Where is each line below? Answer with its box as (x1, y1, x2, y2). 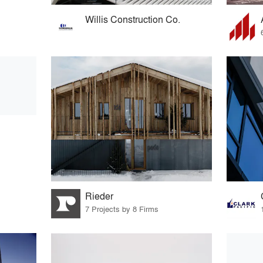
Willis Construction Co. (85, 12, 181, 26)
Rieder (85, 188, 114, 203)
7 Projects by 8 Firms (85, 203, 159, 214)
